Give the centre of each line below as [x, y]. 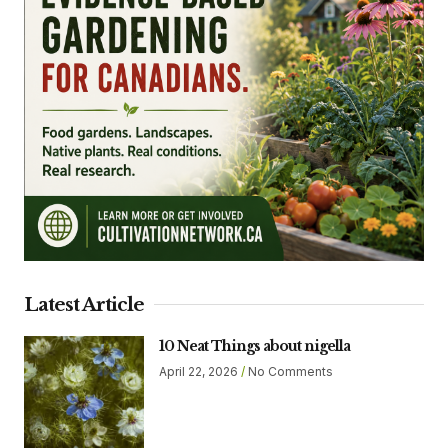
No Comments [289, 371]
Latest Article [84, 304]
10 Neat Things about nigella [254, 345]
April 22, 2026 [200, 371]
